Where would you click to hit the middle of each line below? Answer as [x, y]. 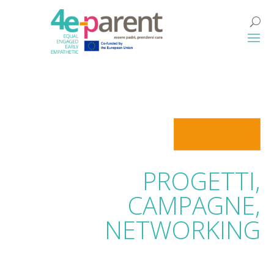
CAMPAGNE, [194, 206]
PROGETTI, [201, 181]
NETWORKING [182, 230]
